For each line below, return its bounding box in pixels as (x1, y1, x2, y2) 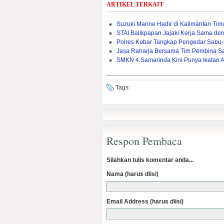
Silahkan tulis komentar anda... (106, 156, 193, 163)
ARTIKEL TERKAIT (106, 1, 163, 8)
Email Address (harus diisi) (106, 198, 183, 205)
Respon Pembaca (106, 133, 182, 148)
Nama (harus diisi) (106, 170, 158, 177)
